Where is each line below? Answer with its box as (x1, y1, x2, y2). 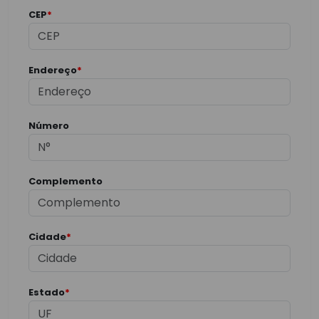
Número (28, 119, 69, 132)
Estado (28, 286, 65, 299)
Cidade (28, 230, 66, 244)
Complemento (28, 174, 103, 188)
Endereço (28, 63, 77, 77)
